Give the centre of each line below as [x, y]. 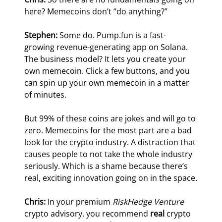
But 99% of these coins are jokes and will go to [111, 119]
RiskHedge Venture [148, 202]
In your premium [79, 202]
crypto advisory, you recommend [87, 214]
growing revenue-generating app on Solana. [107, 47]
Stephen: [42, 35]
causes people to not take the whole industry [110, 154]
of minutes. [46, 95]
